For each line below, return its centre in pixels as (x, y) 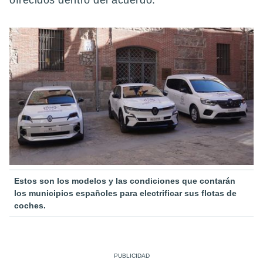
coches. (30, 206)
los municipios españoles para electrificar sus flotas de (125, 193)
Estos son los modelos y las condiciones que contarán (125, 181)
